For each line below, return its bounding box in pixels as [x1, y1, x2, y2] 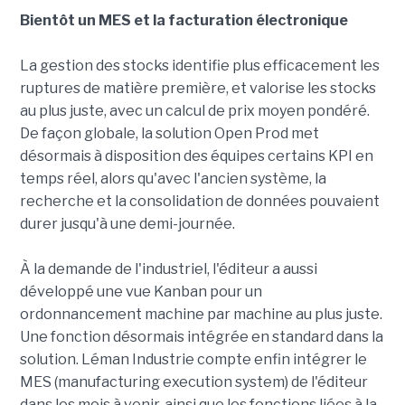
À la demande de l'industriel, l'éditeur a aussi [19, 259, 317, 278]
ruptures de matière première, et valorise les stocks [19, 79, 376, 97]
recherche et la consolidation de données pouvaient [19, 192, 380, 210]
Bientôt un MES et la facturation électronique [19, 11, 348, 29]
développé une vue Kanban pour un [19, 282, 262, 300]
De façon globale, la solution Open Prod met [19, 124, 319, 142]
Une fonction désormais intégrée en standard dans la [19, 327, 383, 345]
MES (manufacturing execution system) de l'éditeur [19, 372, 368, 391]
